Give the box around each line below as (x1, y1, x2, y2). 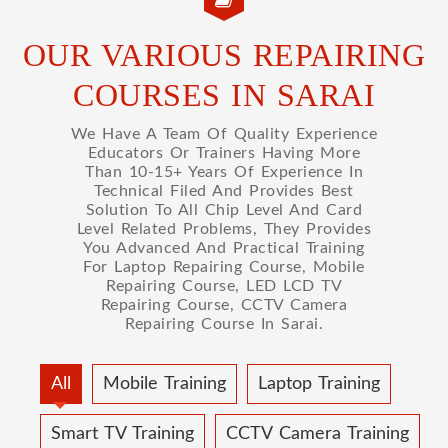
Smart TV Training (51, 424, 194, 443)
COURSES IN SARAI (73, 76, 375, 113)
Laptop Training (258, 374, 380, 393)
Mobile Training (103, 374, 226, 393)
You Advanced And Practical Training (83, 239, 365, 256)
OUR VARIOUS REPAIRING (22, 36, 426, 73)
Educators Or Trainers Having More (87, 144, 361, 161)
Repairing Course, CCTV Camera (100, 296, 348, 313)
